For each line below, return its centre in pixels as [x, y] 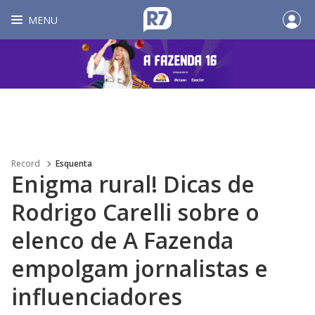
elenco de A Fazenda [122, 240]
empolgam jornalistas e [140, 268]
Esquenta [74, 163]
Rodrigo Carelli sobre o [135, 212]
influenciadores [97, 296]
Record [26, 163]
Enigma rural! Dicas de [133, 184]
